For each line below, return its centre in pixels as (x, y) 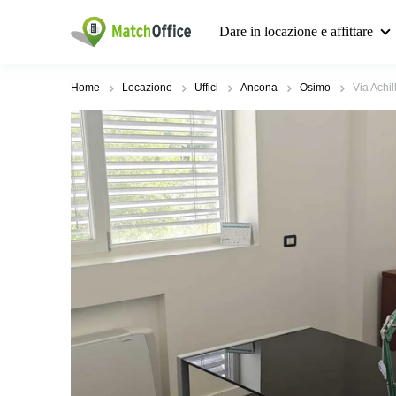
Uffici (206, 88)
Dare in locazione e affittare (296, 31)
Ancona (259, 88)
